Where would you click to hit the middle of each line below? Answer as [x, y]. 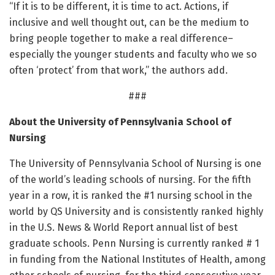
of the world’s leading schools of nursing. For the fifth [130, 180]
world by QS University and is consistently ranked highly [136, 212]
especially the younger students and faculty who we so [133, 55]
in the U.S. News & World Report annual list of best [123, 228]
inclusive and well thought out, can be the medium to [129, 23]
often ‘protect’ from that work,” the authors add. [118, 71]
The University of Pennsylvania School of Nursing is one [135, 164]
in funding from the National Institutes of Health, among [137, 260]
